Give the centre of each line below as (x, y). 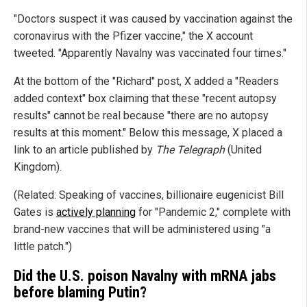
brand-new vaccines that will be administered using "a (142, 230)
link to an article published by (85, 150)
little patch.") (43, 247)
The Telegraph (190, 150)
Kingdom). (38, 167)
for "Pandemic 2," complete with (213, 212)
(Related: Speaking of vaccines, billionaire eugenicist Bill (149, 195)
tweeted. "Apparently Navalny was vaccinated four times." (150, 53)
